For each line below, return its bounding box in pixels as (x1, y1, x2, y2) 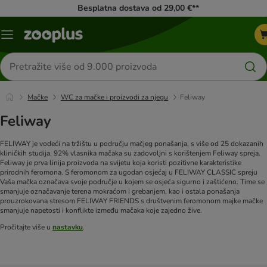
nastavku (52, 222, 83, 232)
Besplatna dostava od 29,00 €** (77, 2, 199, 14)
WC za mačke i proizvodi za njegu (61, 92, 168, 102)
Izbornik (7, 33, 36, 45)
